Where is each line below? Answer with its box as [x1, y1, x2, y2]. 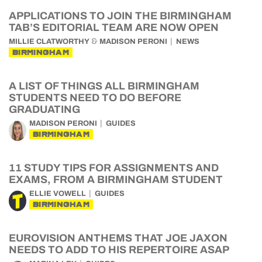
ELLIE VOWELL [29, 189, 86, 198]
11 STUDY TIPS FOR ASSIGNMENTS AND [9, 162, 219, 174]
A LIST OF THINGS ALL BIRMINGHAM [9, 80, 199, 92]
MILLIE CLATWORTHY [9, 37, 89, 46]
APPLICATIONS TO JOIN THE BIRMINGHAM [9, 10, 232, 22]
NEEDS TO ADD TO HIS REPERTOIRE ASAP [9, 244, 232, 256]
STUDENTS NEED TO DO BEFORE [9, 92, 181, 104]
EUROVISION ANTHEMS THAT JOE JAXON [9, 232, 227, 244]
